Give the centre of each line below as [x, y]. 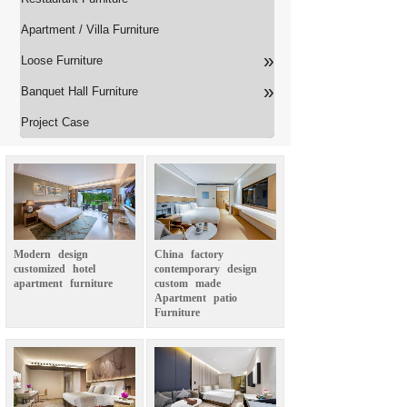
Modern [32, 254]
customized [40, 269]
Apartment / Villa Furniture [90, 30]
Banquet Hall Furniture [79, 91]
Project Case [55, 122]
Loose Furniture [62, 60]
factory [207, 254]
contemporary [187, 269]
